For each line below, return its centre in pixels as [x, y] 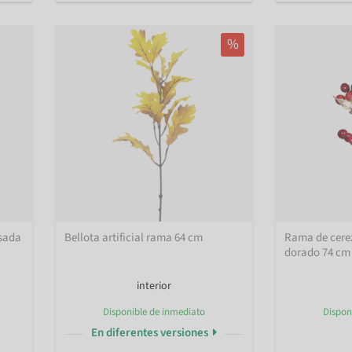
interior [154, 286]
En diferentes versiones [150, 332]
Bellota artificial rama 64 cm [134, 237]
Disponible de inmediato [154, 312]
